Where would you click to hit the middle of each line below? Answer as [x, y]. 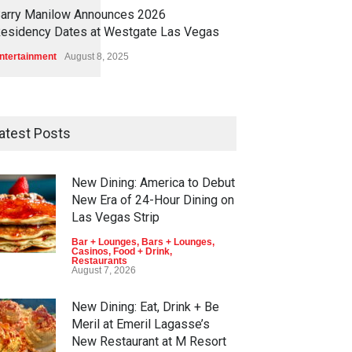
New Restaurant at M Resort [149, 341]
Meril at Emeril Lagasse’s [141, 324]
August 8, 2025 [97, 57]
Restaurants [99, 261]
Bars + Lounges [177, 242]
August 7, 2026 [104, 270]
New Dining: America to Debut [153, 183]
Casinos [90, 251]
